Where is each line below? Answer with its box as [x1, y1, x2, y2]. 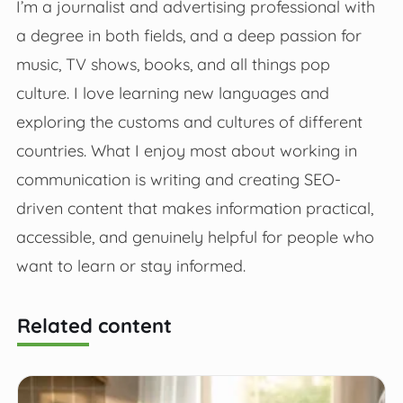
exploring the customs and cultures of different [15, 112, 363, 132]
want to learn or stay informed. [15, 255, 246, 276]
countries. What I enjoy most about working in [15, 140, 357, 161]
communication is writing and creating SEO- [15, 169, 341, 190]
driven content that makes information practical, [15, 198, 373, 219]
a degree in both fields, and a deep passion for [15, 25, 362, 46]
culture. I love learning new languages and [15, 83, 329, 103]
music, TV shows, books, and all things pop [15, 54, 330, 75]
